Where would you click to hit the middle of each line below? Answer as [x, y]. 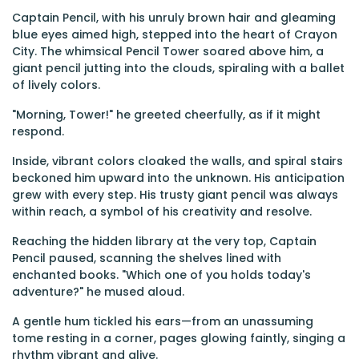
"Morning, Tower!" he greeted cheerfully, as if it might [166, 115]
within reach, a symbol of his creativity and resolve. [162, 212]
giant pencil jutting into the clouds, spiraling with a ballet [178, 68]
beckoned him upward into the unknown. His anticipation [178, 178]
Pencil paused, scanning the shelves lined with [147, 258]
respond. [38, 131]
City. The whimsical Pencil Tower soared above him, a [168, 51]
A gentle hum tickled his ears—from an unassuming [163, 321]
